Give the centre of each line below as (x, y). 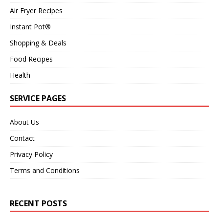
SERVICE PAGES (38, 98)
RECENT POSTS (38, 203)
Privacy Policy (31, 154)
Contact (22, 138)
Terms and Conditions (45, 170)
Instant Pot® (30, 26)
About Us (24, 122)
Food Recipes (31, 59)
